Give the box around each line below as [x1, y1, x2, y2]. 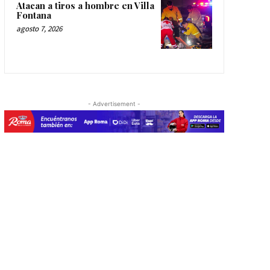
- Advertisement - [87, 100, 140, 108]
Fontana [16, 8, 51, 21]
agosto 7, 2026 [16, 23, 62, 34]
